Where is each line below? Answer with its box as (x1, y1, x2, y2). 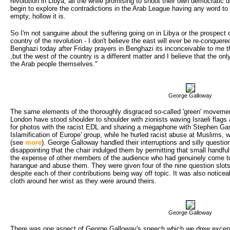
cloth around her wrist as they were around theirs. (10, 177, 157, 185)
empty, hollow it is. (10, 12, 66, 20)
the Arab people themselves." (10, 60, 98, 68)
